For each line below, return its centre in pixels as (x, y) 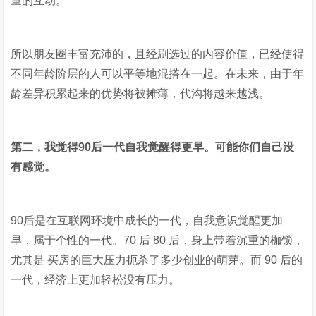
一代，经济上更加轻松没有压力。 (96, 280)
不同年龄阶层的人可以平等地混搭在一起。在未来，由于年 (158, 74)
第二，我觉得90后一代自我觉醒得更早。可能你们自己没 (153, 147)
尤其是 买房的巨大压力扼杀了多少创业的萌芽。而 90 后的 (157, 260)
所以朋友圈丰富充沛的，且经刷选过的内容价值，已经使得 (158, 54)
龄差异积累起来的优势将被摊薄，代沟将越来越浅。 (141, 93)
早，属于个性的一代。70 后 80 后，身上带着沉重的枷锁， (158, 240)
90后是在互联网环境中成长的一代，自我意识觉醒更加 (147, 220)
